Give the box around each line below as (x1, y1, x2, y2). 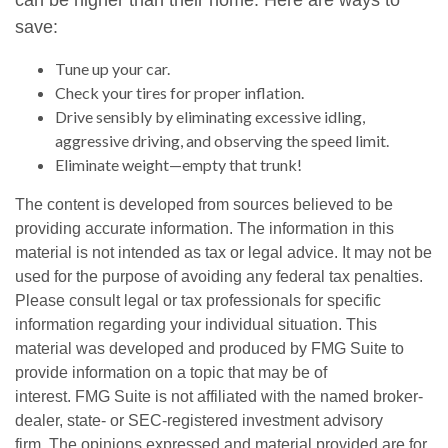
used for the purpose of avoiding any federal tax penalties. (15, 268, 423, 285)
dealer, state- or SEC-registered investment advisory (15, 412, 383, 429)
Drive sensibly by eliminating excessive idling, (55, 107, 365, 126)
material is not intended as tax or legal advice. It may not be (15, 244, 432, 261)
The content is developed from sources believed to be (15, 196, 393, 213)
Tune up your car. (55, 59, 170, 78)
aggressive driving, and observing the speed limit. (55, 131, 389, 150)
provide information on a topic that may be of (15, 364, 327, 381)
